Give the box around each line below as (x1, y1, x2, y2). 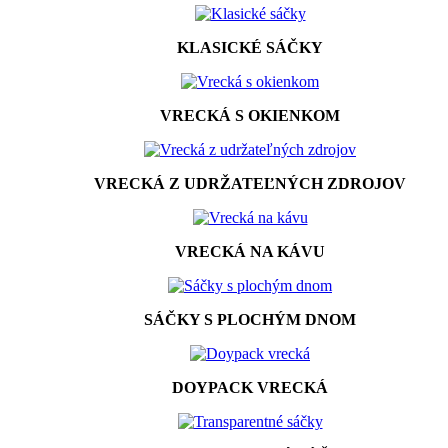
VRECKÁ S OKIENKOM (160, 106, 340, 124)
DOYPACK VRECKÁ (172, 378, 328, 396)
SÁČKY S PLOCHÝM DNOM (144, 310, 356, 328)
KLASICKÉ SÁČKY (177, 38, 323, 56)
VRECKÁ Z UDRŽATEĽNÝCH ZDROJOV (94, 174, 406, 192)
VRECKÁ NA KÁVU (175, 242, 325, 260)
